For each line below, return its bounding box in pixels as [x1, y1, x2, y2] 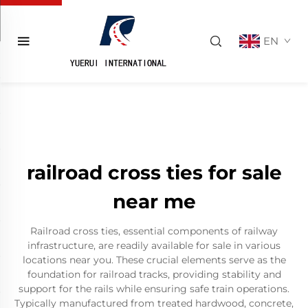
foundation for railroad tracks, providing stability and [27, 268, 281, 280]
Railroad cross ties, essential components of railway [30, 225, 278, 237]
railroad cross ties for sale [26, 161, 282, 184]
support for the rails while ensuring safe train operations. [19, 283, 289, 295]
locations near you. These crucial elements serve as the [22, 254, 286, 266]
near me [112, 190, 196, 213]
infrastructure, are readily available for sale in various [27, 239, 280, 252]
